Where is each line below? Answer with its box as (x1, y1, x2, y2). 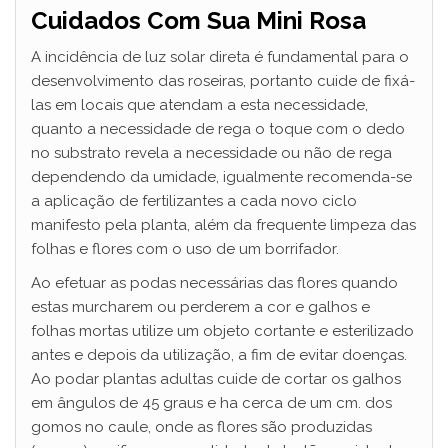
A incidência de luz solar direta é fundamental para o (31, 48, 409, 67)
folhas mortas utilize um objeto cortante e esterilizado (31, 322, 414, 341)
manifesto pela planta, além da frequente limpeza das (31, 216, 416, 235)
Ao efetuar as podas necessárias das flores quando (31, 274, 398, 293)
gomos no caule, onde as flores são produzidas (31, 418, 372, 437)
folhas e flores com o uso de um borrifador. (31, 240, 339, 259)
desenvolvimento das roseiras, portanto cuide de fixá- (31, 72, 415, 91)
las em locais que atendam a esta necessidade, (31, 96, 368, 115)
